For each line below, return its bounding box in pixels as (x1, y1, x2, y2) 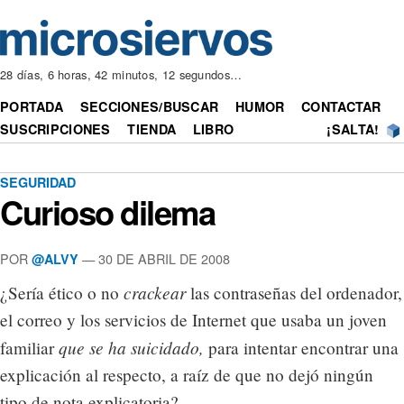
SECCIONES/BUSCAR (79, 97, 219, 116)
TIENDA (127, 120, 177, 139)
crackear (124, 280, 186, 305)
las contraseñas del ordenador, (186, 281, 402, 305)
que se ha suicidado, (59, 335, 204, 360)
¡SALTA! (326, 120, 380, 139)
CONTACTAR (301, 97, 381, 116)
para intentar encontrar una (204, 336, 399, 360)
